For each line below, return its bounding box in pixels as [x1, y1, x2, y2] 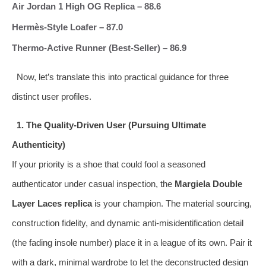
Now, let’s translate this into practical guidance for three [16, 71, 229, 82]
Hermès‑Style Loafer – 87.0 [12, 21, 123, 32]
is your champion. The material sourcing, [92, 198, 252, 208]
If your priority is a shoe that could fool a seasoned [12, 159, 205, 169]
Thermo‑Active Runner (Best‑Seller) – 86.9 [12, 42, 186, 53]
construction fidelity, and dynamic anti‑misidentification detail [12, 217, 243, 228]
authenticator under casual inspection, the [12, 178, 175, 189]
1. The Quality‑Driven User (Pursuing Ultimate [16, 119, 206, 130]
